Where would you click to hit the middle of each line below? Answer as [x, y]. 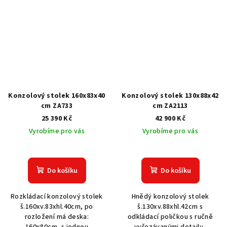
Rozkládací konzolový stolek [57, 197]
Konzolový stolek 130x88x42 [170, 96]
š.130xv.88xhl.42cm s [170, 207]
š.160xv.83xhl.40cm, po [57, 207]
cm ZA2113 [170, 106]
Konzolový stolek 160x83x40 [57, 96]
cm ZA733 [57, 106]
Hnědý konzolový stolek [170, 197]
